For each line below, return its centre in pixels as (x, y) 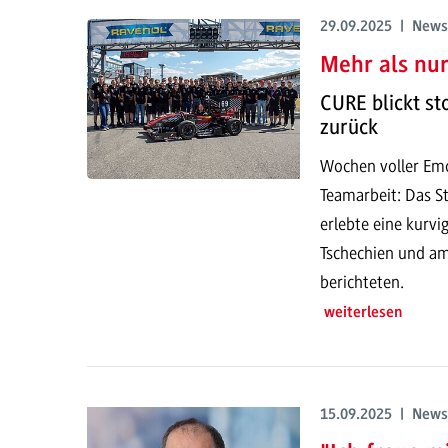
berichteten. (361, 281)
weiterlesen (363, 312)
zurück (348, 127)
